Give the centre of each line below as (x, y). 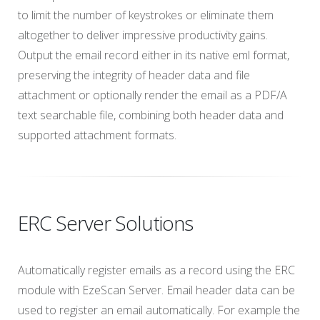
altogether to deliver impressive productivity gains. (143, 35)
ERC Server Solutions (105, 223)
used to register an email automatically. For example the (159, 310)
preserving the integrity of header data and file (134, 75)
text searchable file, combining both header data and (151, 115)
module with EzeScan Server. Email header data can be (156, 290)
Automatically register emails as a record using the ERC (156, 270)
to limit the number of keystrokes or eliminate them (146, 15)
